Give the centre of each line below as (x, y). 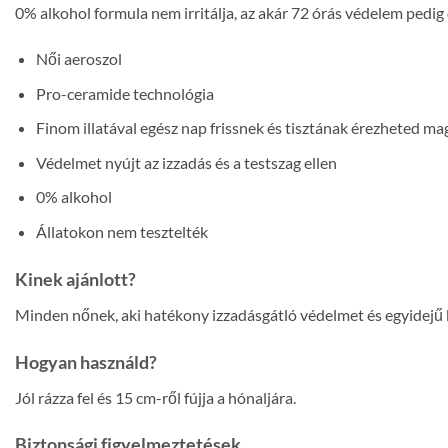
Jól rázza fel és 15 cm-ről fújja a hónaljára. (155, 397)
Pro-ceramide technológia (124, 93)
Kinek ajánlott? (75, 278)
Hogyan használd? (86, 361)
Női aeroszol (78, 58)
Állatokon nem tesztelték (121, 231)
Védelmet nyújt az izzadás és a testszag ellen (186, 162)
